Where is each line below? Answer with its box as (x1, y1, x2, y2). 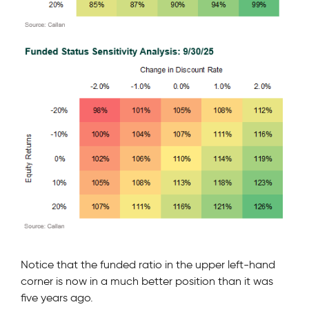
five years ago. (21, 291, 93, 305)
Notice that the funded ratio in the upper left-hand (21, 258, 275, 272)
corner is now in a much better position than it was (21, 275, 273, 288)
